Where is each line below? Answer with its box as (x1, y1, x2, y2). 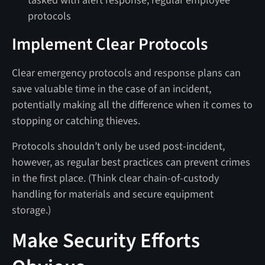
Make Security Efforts (11, 225, 200, 256)
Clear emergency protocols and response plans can (11, 65, 241, 80)
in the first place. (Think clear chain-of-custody (11, 170, 219, 186)
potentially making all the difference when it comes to (11, 97, 253, 112)
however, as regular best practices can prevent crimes (11, 154, 250, 170)
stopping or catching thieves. (11, 113, 143, 128)
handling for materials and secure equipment (11, 186, 214, 202)
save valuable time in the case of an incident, (11, 81, 211, 96)
